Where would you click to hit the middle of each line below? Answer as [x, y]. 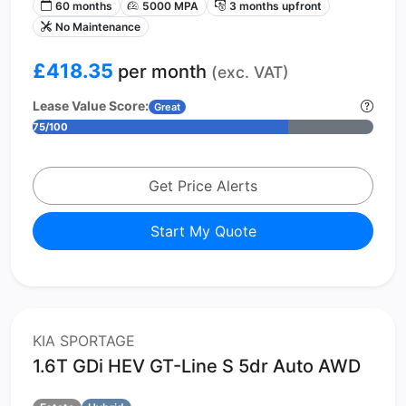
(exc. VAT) [250, 72]
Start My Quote [203, 231]
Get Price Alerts [203, 185]
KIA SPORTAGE [84, 340]
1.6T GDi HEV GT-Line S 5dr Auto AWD [197, 366]
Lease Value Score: [91, 105]
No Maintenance [97, 26]
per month [162, 71]
